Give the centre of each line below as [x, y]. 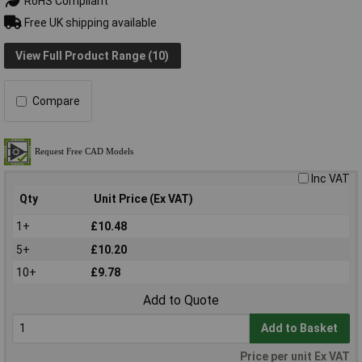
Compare [56, 101]
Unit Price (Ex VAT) [143, 199]
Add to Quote [181, 301]
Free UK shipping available [89, 22]
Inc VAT [330, 179]
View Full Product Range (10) [93, 55]
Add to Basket [300, 328]
